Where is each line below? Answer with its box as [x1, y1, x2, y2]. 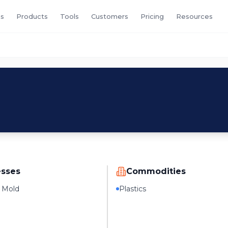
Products [16, 12, 48, 20]
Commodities [126, 166, 186, 176]
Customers [91, 12, 128, 20]
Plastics [119, 184, 147, 193]
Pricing [140, 12, 164, 20]
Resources [176, 12, 213, 20]
